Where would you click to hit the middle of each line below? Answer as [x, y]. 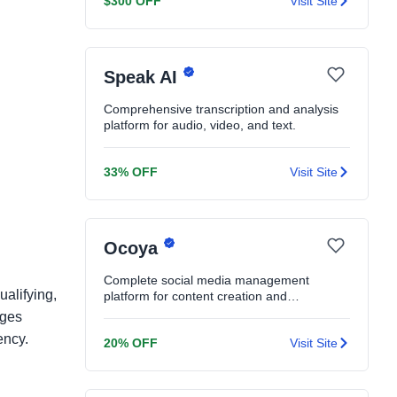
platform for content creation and [195, 296]
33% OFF [131, 172]
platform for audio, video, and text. [200, 125]
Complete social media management [206, 280]
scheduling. [136, 312]
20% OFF [131, 343]
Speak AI [143, 78]
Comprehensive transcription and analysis [221, 109]
